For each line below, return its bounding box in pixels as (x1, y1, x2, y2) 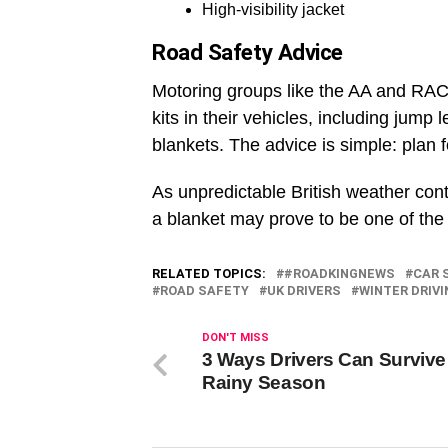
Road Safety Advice (152, 39, 343, 66)
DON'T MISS (202, 331, 269, 345)
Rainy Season (202, 372, 326, 394)
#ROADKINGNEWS (284, 266, 395, 282)
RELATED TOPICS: (152, 266, 266, 282)
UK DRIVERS (267, 283, 341, 299)
